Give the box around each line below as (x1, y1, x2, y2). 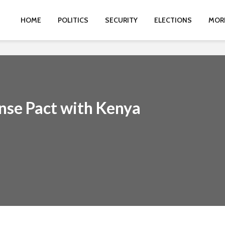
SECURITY (105, 16, 138, 25)
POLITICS (58, 16, 88, 25)
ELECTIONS (154, 16, 192, 25)
